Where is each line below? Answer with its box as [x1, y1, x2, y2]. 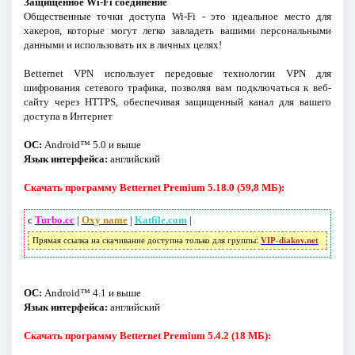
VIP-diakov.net [260, 235, 319, 245]
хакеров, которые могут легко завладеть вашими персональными [23, 24, 332, 36]
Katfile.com [134, 213, 187, 226]
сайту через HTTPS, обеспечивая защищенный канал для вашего [23, 95, 332, 108]
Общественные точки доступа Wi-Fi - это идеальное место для [23, 10, 332, 22]
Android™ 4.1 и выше [41, 286, 141, 299]
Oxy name [81, 213, 128, 226]
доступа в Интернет [23, 109, 113, 122]
